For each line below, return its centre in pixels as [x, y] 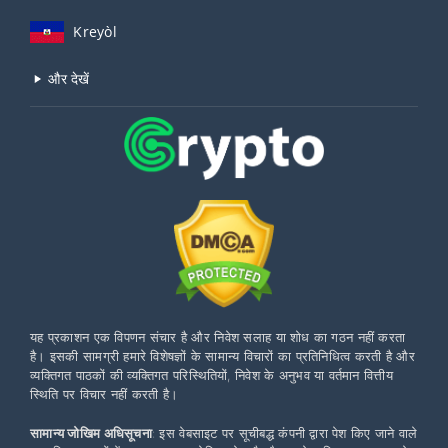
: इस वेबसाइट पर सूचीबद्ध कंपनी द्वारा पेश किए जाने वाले [284, 433]
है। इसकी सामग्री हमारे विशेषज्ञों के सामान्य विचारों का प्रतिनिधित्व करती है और [222, 356]
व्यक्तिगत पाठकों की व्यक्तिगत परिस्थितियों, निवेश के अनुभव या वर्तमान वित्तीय [211, 375]
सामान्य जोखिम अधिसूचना [91, 433]
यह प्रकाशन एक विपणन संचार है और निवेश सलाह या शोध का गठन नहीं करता [218, 337]
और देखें [67, 78]
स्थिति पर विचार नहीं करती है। [104, 394]
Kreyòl [95, 31]
